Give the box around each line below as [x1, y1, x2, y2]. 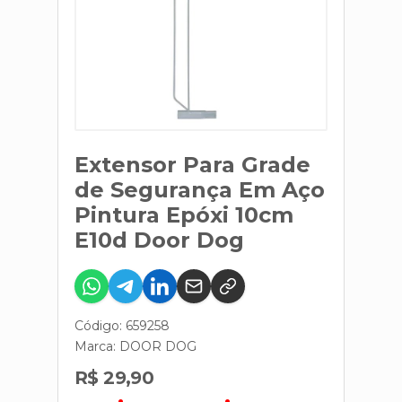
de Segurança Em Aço [74, 177, 325, 203]
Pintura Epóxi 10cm [74, 202, 293, 228]
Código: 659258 [74, 318, 170, 334]
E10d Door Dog [74, 227, 244, 253]
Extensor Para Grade [74, 152, 310, 178]
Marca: [74, 338, 119, 354]
